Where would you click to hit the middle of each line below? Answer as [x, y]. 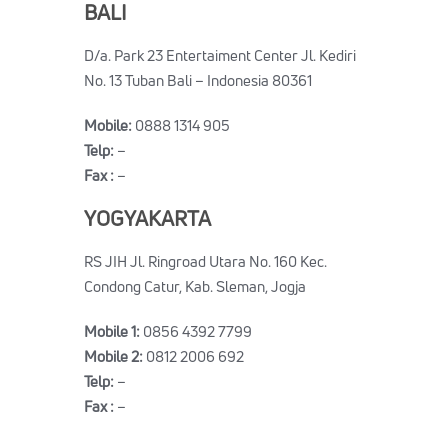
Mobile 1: [113, 331]
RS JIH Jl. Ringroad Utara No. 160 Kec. [205, 261]
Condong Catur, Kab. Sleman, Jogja [195, 286]
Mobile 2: [115, 356]
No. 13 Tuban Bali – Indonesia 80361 [198, 80]
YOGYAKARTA [147, 218]
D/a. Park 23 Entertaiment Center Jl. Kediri [220, 55]
